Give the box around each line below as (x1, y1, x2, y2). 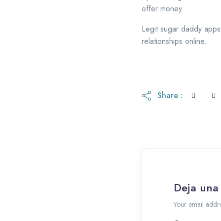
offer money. (142, 2, 184, 14)
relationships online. (142, 35, 207, 47)
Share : (157, 90, 183, 102)
